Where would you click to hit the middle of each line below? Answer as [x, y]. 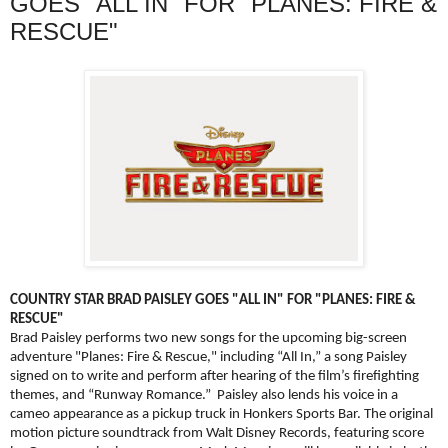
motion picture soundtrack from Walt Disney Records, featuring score [217, 433]
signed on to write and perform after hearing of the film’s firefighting [214, 376]
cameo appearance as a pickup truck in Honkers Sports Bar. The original [221, 414]
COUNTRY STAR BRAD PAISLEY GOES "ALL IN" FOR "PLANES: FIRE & [213, 300]
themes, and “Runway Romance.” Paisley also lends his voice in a [204, 395]
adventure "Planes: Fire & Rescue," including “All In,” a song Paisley [208, 357]
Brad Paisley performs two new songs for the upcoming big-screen [208, 338]
